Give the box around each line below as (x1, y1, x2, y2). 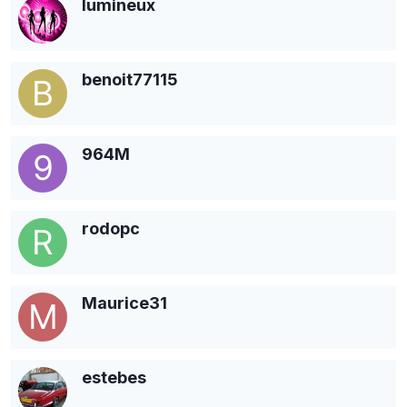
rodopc (82, 218, 140, 238)
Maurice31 (82, 293, 167, 313)
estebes (82, 367, 146, 387)
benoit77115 (82, 69, 178, 89)
